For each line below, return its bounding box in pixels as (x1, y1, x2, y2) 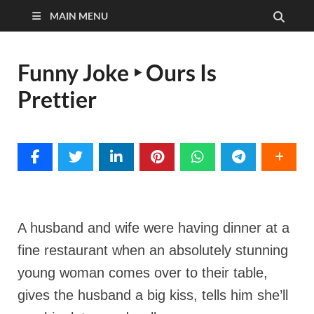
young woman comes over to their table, (18, 265, 268, 280)
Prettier (18, 86, 97, 113)
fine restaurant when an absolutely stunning (18, 243, 288, 258)
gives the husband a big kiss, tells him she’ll (18, 287, 288, 303)
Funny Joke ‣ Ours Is (18, 59, 217, 86)
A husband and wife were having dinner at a (18, 220, 289, 235)
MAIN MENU (50, 10, 108, 22)
